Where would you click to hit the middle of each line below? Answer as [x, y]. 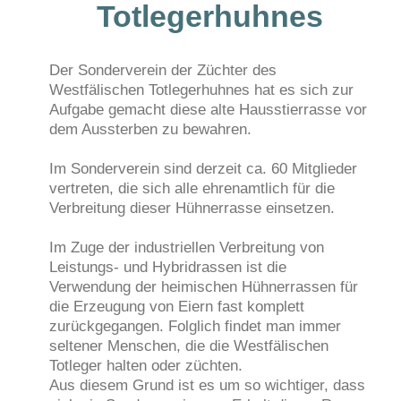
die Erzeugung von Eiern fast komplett [177, 306]
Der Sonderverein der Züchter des [163, 70]
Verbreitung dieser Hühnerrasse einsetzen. [192, 208]
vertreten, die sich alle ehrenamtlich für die [192, 188]
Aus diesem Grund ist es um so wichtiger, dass [207, 385]
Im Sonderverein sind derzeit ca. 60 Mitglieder [203, 168]
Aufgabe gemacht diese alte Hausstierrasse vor [208, 109]
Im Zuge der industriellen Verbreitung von [187, 247]
